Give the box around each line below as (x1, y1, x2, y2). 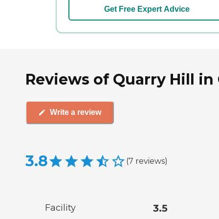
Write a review (50, 108, 101, 117)
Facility (45, 202, 76, 213)
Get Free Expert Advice (104, 4, 190, 13)
